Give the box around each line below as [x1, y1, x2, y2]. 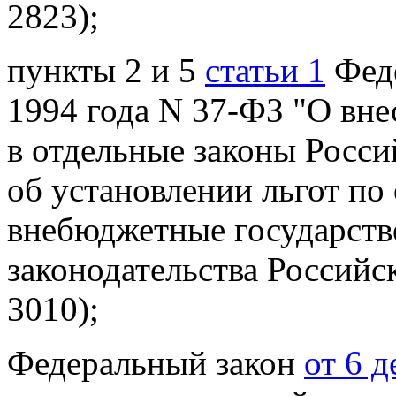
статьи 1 [205, 51, 325, 90]
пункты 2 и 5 [7, 51, 205, 90]
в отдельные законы [7, 131, 305, 170]
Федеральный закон [7, 344, 304, 383]
